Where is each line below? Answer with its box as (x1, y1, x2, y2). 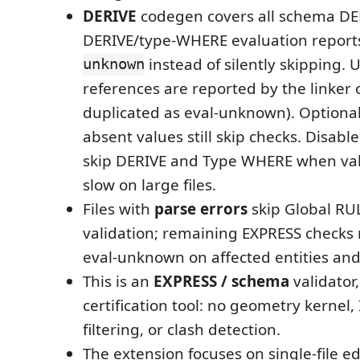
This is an (83, 271, 153, 292)
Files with (83, 198, 154, 220)
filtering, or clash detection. (83, 319, 280, 341)
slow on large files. (83, 174, 216, 196)
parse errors (154, 198, 247, 220)
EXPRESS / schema (153, 271, 289, 292)
